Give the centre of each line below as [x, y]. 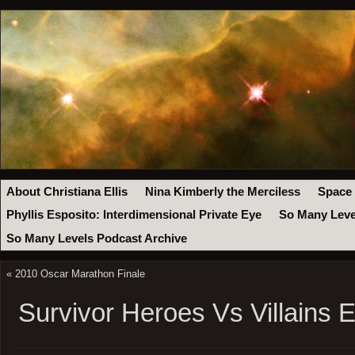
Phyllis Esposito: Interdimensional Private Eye [134, 215]
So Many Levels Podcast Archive [97, 238]
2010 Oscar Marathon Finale [80, 273]
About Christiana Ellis [67, 191]
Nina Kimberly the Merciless [223, 191]
